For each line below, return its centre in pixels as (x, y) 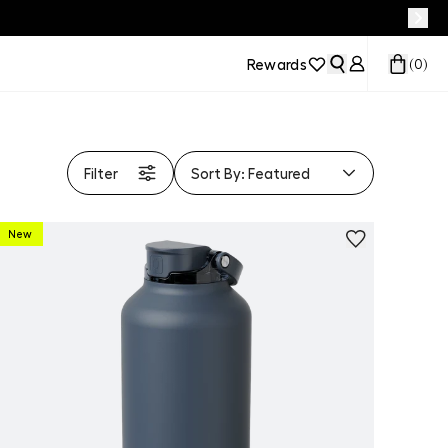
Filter (101, 173)
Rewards (276, 63)
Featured (279, 173)
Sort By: (219, 173)
